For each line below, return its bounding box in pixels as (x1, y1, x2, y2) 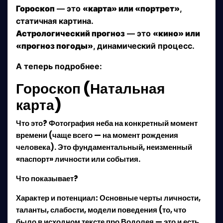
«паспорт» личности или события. (16, 154, 140, 164)
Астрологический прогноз (16, 28, 125, 38)
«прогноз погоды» (16, 41, 93, 51)
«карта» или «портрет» (83, 3, 180, 13)
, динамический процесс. (93, 41, 195, 51)
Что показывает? (16, 173, 78, 184)
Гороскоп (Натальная (16, 79, 165, 99)
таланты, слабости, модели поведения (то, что (16, 205, 186, 215)
